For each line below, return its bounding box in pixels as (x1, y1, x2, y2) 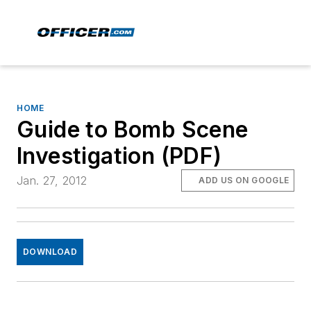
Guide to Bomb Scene (17, 116, 249, 143)
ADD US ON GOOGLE (199, 175, 289, 186)
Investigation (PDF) (17, 142, 222, 169)
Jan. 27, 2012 (17, 174, 87, 188)
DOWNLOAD (23, 246, 78, 258)
